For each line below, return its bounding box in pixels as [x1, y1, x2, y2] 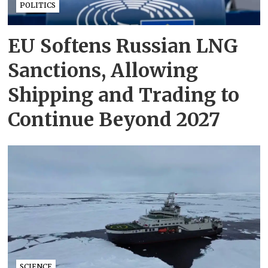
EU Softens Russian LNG [8, 33, 239, 58]
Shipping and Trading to [8, 83, 240, 107]
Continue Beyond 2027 [8, 107, 221, 132]
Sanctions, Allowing [8, 58, 199, 83]
